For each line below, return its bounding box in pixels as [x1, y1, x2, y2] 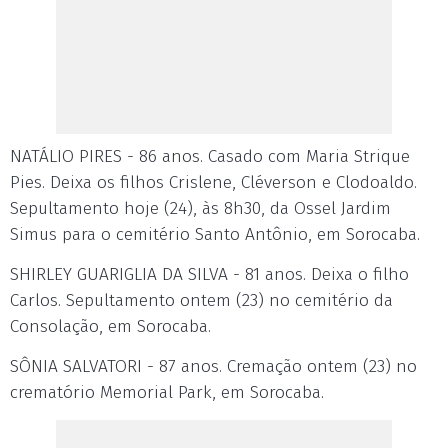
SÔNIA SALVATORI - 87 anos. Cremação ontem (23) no [10, 356, 417, 377]
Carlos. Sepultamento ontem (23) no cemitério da [10, 290, 393, 311]
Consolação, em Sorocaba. [10, 316, 211, 337]
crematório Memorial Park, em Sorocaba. [10, 382, 324, 403]
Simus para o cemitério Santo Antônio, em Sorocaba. [10, 224, 420, 245]
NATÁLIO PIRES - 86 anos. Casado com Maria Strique [10, 146, 410, 167]
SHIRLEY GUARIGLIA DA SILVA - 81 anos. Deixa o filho [10, 264, 409, 285]
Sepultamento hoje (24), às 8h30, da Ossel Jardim [10, 198, 391, 219]
